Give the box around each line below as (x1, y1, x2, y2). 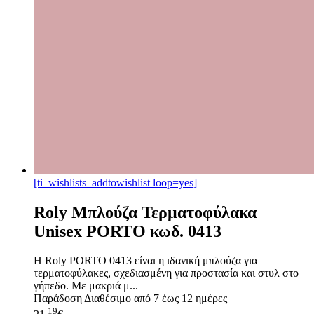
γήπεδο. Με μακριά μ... (34, 280, 138, 292)
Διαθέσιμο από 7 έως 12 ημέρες (82, 292, 227, 305)
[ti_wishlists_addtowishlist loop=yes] (34, 176, 197, 189)
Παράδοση (34, 292, 82, 305)
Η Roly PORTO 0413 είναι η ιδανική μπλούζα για (34, 254, 257, 267)
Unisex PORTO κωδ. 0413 (34, 221, 221, 240)
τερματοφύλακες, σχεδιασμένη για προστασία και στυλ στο (34, 267, 299, 280)
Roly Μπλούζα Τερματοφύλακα (34, 203, 257, 221)
